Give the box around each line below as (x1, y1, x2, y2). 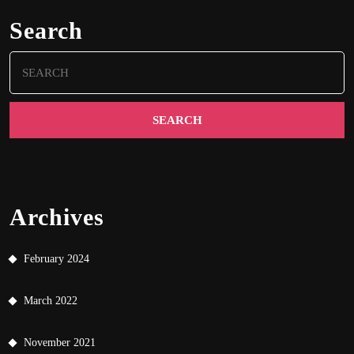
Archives (9, 204, 104, 231)
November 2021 (24, 337, 96, 349)
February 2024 (24, 253, 89, 265)
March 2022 (24, 295, 77, 307)
